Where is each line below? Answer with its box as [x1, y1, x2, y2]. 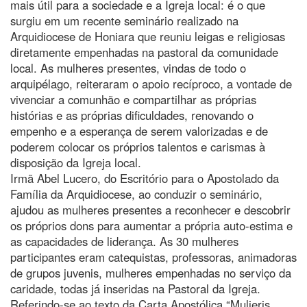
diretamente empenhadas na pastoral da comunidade [10, 43, 278, 60]
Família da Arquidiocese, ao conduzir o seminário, [10, 185, 262, 202]
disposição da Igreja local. [10, 153, 141, 171]
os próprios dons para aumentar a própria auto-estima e [10, 217, 293, 234]
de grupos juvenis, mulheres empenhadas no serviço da [10, 264, 291, 281]
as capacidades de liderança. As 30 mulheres [10, 232, 238, 249]
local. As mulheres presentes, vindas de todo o [10, 59, 246, 76]
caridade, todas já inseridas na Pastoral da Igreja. [10, 280, 260, 297]
